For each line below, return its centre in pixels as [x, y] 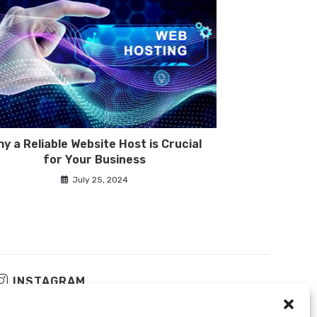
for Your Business [94, 159]
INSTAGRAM [49, 281]
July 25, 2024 [100, 179]
